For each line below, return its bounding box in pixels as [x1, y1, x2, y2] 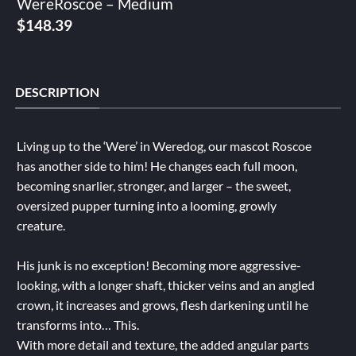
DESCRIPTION [14, 83, 99, 99]
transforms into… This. [16, 317, 139, 333]
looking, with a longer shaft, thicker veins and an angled [16, 277, 315, 293]
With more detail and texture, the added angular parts [16, 337, 309, 353]
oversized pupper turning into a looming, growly [16, 198, 277, 214]
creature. [16, 218, 65, 234]
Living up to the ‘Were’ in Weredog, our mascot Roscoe [16, 138, 311, 154]
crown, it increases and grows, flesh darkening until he [16, 297, 308, 313]
